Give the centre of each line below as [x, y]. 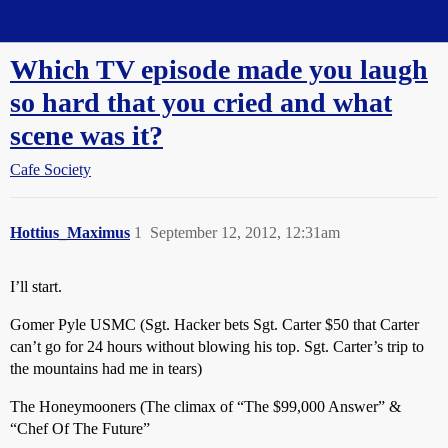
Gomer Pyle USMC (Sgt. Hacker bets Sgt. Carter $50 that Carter [214, 324]
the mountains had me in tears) [106, 368]
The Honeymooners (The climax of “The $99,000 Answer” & [205, 406]
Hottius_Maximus [70, 232]
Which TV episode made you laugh [219, 69]
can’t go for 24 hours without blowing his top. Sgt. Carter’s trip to [217, 346]
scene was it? [86, 135]
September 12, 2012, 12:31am [245, 232]
